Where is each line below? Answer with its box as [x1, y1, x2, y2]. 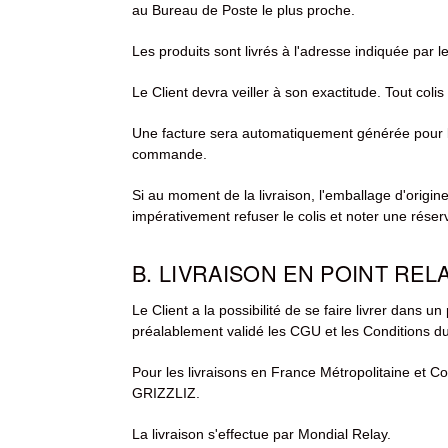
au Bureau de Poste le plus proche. [132, 2, 355, 19]
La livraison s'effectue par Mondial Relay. [132, 426, 391, 443]
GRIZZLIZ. [132, 385, 200, 402]
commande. [132, 146, 207, 163]
